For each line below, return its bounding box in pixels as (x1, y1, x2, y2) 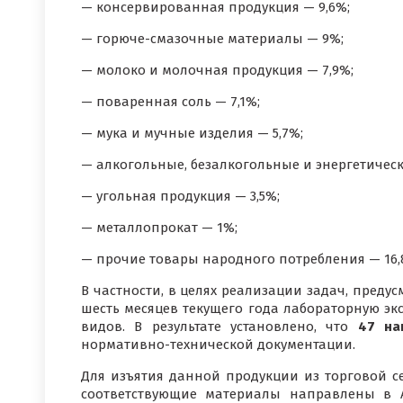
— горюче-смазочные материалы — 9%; (81, 31, 344, 47)
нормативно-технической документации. (81, 336, 355, 353)
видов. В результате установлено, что (81, 318, 358, 335)
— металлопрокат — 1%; (81, 219, 237, 236)
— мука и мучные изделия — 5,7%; (81, 125, 303, 141)
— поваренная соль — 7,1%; (81, 94, 260, 110)
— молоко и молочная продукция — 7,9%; (81, 62, 354, 78)
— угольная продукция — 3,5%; (81, 188, 280, 204)
